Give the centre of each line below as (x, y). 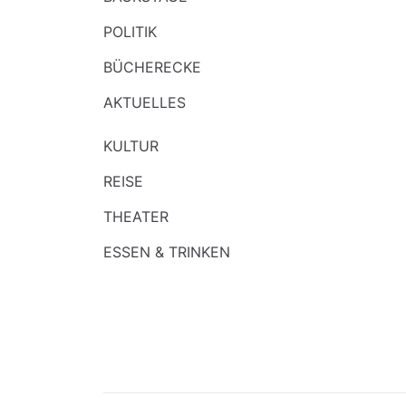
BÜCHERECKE (152, 67)
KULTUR (131, 146)
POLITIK (130, 32)
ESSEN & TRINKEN (167, 252)
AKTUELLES (145, 102)
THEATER (136, 217)
